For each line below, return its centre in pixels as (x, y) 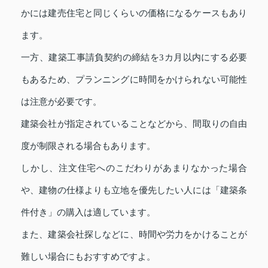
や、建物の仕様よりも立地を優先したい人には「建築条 (134, 190)
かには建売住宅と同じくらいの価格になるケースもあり (134, 13)
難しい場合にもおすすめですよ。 (88, 257)
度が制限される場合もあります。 (88, 146)
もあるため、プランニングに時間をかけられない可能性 (134, 80)
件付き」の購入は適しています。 (88, 212)
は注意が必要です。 (61, 102)
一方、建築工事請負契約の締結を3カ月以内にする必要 (134, 57)
